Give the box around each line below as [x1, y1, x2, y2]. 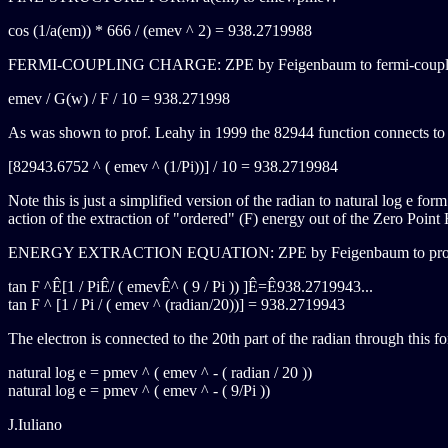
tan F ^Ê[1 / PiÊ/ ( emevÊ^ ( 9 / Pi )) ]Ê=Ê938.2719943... [8, 278, 373, 295]
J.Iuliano [8, 416, 62, 433]
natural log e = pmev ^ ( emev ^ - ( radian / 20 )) [8, 364, 312, 381]
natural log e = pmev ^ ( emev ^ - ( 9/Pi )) [8, 382, 270, 399]
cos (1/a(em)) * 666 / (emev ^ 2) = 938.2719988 [8, 22, 312, 39]
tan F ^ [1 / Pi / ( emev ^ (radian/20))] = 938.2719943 [8, 296, 345, 313]
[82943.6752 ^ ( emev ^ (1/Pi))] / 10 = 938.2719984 [8, 158, 338, 175]
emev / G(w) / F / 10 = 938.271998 [8, 90, 230, 107]
